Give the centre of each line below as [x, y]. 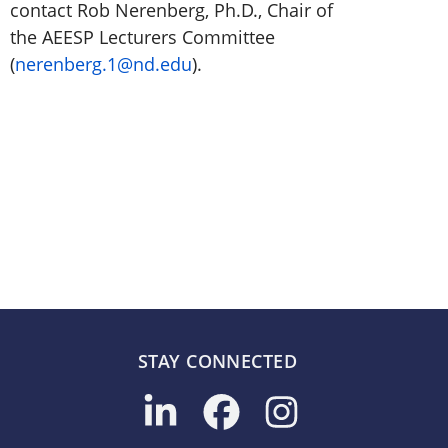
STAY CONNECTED [217, 360]
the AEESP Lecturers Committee [142, 37]
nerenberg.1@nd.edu [103, 64]
